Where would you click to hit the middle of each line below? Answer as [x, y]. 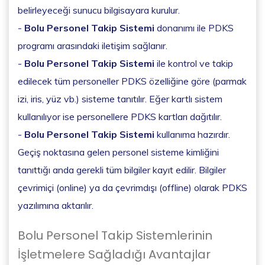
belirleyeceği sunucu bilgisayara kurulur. [99, 10]
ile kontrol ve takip [194, 63]
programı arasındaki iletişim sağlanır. [93, 45]
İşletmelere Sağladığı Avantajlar [114, 254]
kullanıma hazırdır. [192, 134]
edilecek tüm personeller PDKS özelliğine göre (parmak [132, 81]
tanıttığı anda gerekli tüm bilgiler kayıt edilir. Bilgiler [122, 169]
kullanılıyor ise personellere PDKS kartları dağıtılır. [120, 116]
